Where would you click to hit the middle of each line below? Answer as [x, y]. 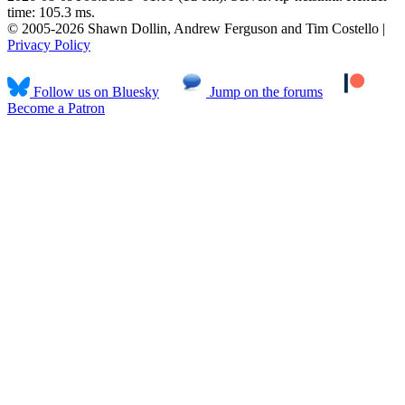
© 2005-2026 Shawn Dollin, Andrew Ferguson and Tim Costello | [196, 28]
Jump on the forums [264, 91]
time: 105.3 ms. [51, 12]
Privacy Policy [49, 44]
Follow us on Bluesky [94, 91]
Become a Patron [56, 108]
